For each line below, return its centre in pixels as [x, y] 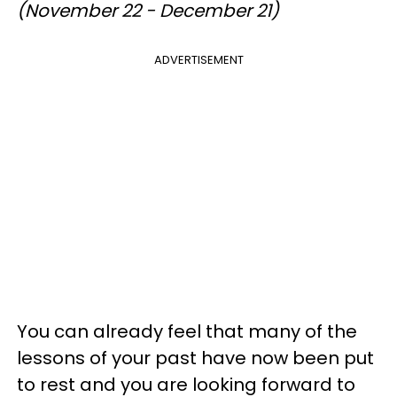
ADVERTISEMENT [198, 60]
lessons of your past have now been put [195, 358]
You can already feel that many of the [187, 331]
